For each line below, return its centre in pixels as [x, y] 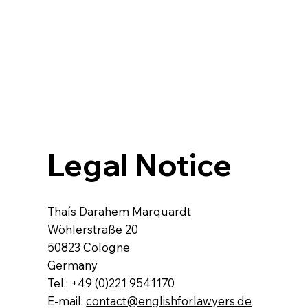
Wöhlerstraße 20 [93, 230]
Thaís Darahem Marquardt [120, 212]
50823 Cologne [89, 247]
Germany [73, 265]
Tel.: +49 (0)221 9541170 [111, 283]
